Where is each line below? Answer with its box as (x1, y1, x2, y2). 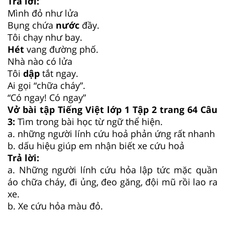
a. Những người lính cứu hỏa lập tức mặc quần (8, 163, 217, 176)
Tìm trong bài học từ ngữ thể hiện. (18, 115, 163, 128)
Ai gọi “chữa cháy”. (8, 79, 88, 91)
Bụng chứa (8, 19, 56, 31)
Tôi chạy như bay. (8, 31, 85, 43)
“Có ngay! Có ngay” (8, 91, 88, 103)
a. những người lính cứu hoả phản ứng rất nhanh (8, 127, 217, 140)
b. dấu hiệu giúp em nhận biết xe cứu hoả (8, 139, 187, 152)
